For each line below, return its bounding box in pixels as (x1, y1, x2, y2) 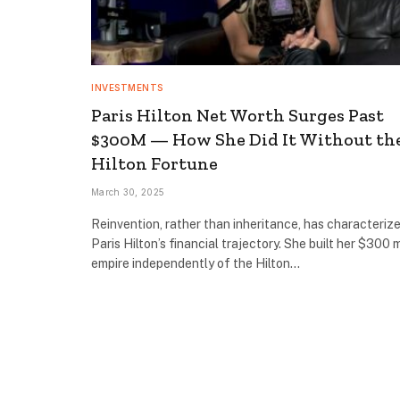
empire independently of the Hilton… (91, 255, 300, 271)
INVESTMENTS (91, 81, 163, 93)
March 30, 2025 (91, 186, 165, 197)
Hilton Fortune (91, 152, 218, 174)
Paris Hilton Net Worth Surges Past (91, 104, 384, 126)
